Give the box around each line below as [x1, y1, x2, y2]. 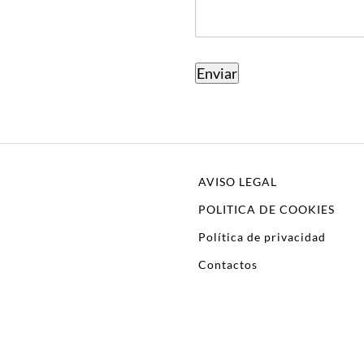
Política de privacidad [198, 229, 326, 244]
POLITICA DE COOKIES [198, 201, 335, 216]
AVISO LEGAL [198, 174, 277, 188]
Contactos [198, 257, 258, 271]
